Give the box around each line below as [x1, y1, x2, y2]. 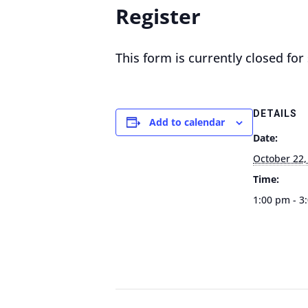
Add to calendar [148, 115, 225, 129]
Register [115, 1, 201, 30]
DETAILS [253, 108, 297, 120]
